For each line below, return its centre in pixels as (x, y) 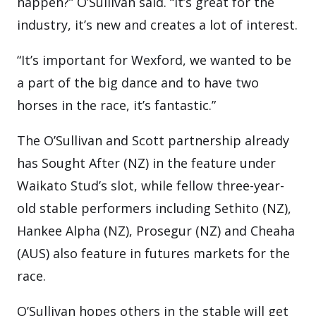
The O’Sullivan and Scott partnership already (153, 140)
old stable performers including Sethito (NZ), (154, 208)
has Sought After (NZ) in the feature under (146, 163)
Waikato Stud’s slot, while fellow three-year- (151, 186)
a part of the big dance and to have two (138, 83)
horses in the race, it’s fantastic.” (116, 105)
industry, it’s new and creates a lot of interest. (157, 25)
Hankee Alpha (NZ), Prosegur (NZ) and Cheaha (156, 231)
